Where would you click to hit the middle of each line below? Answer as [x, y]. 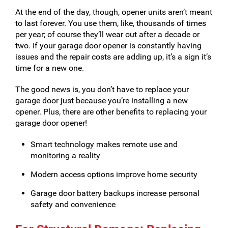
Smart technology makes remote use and [104, 144]
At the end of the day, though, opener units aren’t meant [114, 12]
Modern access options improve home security [114, 174]
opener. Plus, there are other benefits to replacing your [111, 112]
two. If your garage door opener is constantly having [108, 46]
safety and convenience [73, 204]
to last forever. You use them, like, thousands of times [111, 23]
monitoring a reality [65, 155]
